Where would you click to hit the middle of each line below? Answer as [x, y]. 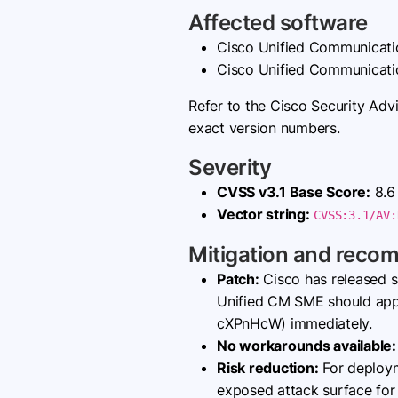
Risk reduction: [268, 368]
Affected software [278, 23]
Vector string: [263, 214]
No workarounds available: [306, 346]
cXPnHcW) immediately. [295, 323]
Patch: [238, 279]
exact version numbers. [264, 128]
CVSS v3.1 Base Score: [294, 192]
